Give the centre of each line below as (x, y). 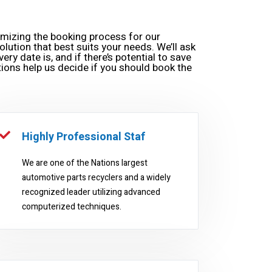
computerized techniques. (71, 207)
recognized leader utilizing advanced (91, 192)
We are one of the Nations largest (84, 163)
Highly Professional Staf (83, 137)
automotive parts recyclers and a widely (96, 178)
